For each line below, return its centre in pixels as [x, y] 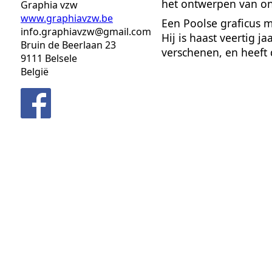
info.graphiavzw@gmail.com [86, 31]
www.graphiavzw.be [67, 18]
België [35, 71]
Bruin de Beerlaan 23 [68, 45]
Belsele [61, 58]
